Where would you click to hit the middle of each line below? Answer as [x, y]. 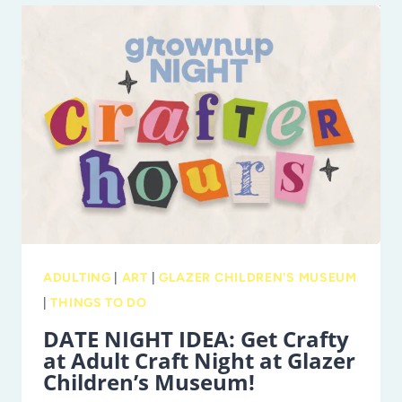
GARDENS [166, 133]
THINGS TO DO [99, 303]
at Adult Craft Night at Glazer [199, 361]
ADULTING [77, 278]
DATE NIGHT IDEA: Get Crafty [196, 339]
